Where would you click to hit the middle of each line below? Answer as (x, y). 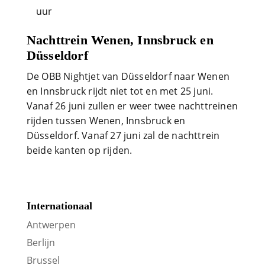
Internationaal (59, 206)
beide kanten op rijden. (82, 150)
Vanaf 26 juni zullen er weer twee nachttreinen (132, 106)
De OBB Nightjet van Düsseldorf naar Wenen (128, 76)
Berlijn (41, 243)
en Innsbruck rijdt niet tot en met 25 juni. (120, 91)
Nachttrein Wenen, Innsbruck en (120, 40)
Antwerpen (51, 225)
